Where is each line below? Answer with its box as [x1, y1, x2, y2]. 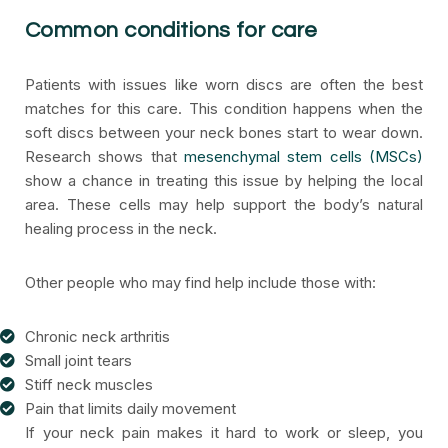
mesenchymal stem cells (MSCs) [184, 147, 423, 166]
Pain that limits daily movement [25, 399, 236, 418]
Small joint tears [25, 351, 132, 370]
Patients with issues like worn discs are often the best [25, 75, 423, 94]
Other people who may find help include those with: [25, 273, 376, 292]
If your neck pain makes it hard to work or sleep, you [25, 423, 423, 442]
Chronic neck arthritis [25, 327, 170, 346]
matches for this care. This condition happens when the [25, 99, 423, 118]
